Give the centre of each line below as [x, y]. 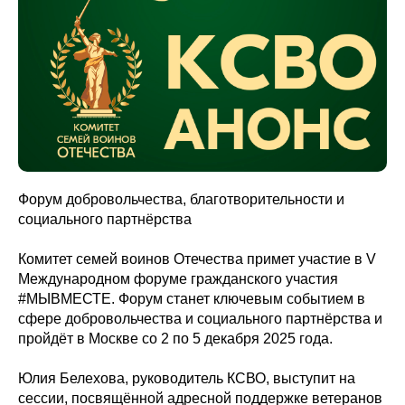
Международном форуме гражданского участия [178, 279]
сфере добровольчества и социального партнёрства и [200, 319]
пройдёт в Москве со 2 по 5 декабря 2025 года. [175, 339]
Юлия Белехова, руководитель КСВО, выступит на [187, 378]
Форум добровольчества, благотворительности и [181, 199]
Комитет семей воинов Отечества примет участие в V [197, 259]
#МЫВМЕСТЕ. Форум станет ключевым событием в [192, 299]
